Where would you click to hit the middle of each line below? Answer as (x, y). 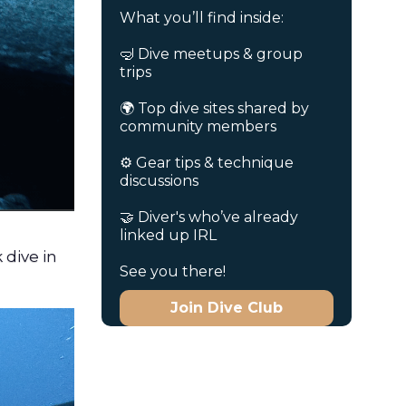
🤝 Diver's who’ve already (209, 217)
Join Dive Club (227, 308)
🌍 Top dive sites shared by (215, 109)
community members (198, 127)
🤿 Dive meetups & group (212, 54)
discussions (159, 181)
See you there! (173, 272)
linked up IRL (169, 236)
